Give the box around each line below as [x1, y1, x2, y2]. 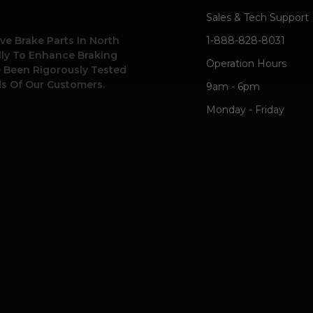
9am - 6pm [206, 80, 261, 94]
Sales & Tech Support [206, 11, 310, 24]
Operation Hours [206, 57, 287, 71]
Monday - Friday [206, 103, 285, 117]
